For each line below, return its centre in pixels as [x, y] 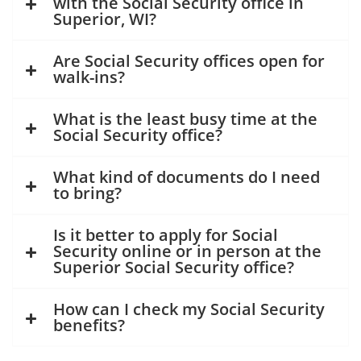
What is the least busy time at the [185, 119]
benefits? [89, 326]
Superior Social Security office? [174, 268]
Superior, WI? [105, 19]
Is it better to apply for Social [166, 235]
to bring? [87, 193]
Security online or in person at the [187, 251]
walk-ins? [89, 77]
